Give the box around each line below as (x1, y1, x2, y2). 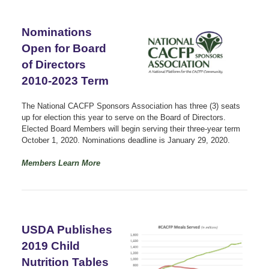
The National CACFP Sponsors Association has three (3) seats (22, 101, 240, 110)
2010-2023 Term (22, 74, 109, 87)
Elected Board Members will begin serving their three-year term (22, 124, 240, 133)
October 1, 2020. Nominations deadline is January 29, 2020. (22, 135, 230, 145)
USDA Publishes (22, 223, 112, 236)
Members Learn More (22, 158, 100, 168)
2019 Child (22, 239, 80, 252)
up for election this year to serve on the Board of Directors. (22, 112, 226, 122)
